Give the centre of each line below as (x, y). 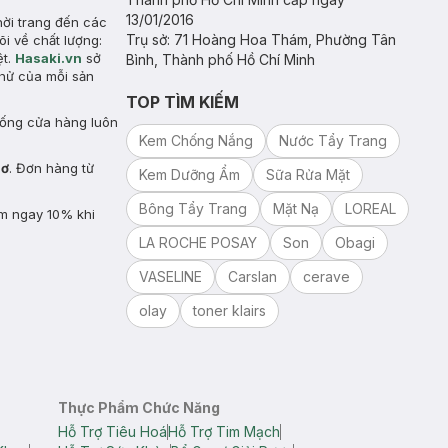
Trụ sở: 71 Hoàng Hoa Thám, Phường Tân (261, 39)
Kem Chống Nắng (196, 140)
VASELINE (170, 276)
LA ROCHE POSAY (198, 242)
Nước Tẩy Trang (333, 140)
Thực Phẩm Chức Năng (138, 407)
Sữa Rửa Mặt (308, 174)
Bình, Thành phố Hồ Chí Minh (220, 59)
